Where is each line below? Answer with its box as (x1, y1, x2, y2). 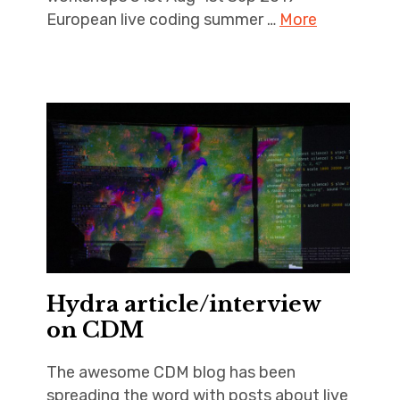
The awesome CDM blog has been (46, 362, 296, 383)
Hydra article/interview (46, 291, 321, 318)
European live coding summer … (46, 9, 279, 29)
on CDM (46, 317, 144, 344)
